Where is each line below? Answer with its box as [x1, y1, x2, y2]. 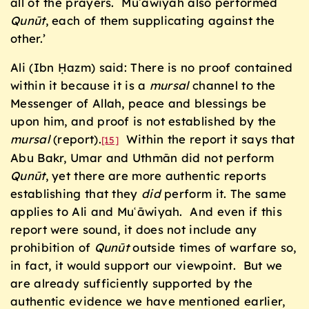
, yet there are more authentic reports [45, 168, 266, 183]
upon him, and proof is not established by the [10, 114, 277, 129]
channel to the [188, 78, 276, 93]
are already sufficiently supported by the [10, 276, 253, 291]
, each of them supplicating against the [45, 12, 275, 28]
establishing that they [10, 186, 141, 201]
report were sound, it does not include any [10, 222, 257, 237]
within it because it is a [10, 78, 150, 93]
